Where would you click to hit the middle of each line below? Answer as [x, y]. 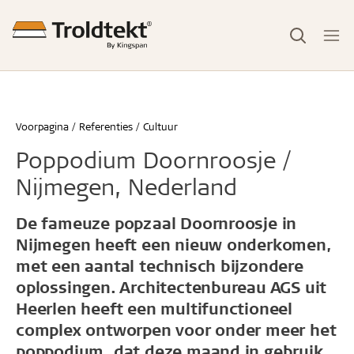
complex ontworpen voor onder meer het [176, 330]
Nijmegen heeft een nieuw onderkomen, [174, 244]
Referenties [106, 126]
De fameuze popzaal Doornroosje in [156, 223]
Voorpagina [42, 126]
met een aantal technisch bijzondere [160, 265]
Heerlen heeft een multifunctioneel [154, 308]
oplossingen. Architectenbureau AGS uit [171, 287]
